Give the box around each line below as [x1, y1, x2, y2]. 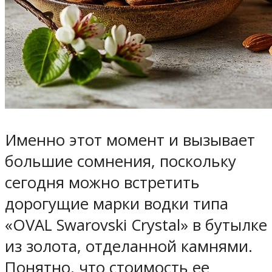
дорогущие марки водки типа [5, 192, 228, 214]
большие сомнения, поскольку [5, 150, 236, 172]
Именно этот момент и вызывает [5, 129, 255, 151]
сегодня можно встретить [5, 171, 200, 193]
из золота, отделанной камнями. [5, 235, 253, 257]
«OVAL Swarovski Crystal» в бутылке [5, 214, 267, 236]
